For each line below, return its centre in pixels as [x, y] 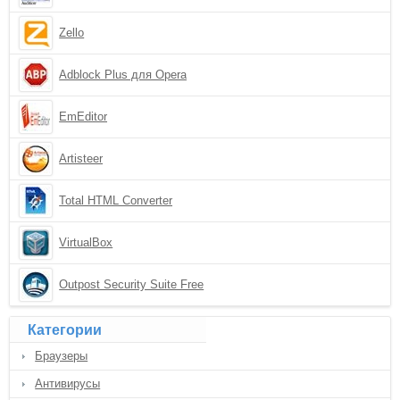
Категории [65, 330]
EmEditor [83, 117]
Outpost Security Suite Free [132, 284]
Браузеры [62, 356]
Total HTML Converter [116, 200]
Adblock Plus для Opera [123, 75]
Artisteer [81, 158]
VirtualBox [86, 242]
